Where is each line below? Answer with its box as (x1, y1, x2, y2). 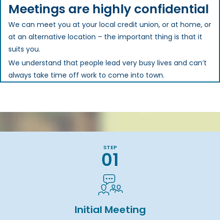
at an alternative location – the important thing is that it (8, 32, 202, 42)
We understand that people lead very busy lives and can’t (8, 58, 207, 68)
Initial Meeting (74, 203, 146, 217)
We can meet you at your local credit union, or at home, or (8, 20, 211, 30)
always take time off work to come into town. (8, 70, 165, 81)
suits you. (8, 44, 40, 55)
